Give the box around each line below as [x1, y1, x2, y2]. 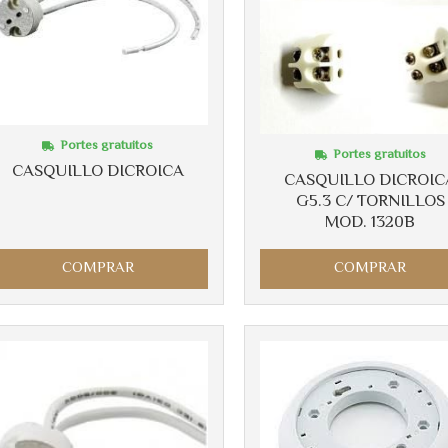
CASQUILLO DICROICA [11, 159, 184, 186]
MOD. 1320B [325, 209, 416, 236]
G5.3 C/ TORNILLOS [295, 188, 445, 215]
